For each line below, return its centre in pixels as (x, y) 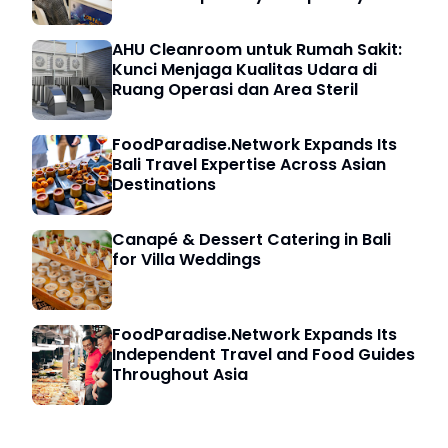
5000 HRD (152, 15)
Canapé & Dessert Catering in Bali (251, 240)
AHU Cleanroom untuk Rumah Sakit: (257, 50)
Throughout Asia (180, 375)
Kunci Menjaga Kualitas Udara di (244, 70)
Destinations (164, 185)
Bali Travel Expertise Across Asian (249, 165)
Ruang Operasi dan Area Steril (235, 90)
